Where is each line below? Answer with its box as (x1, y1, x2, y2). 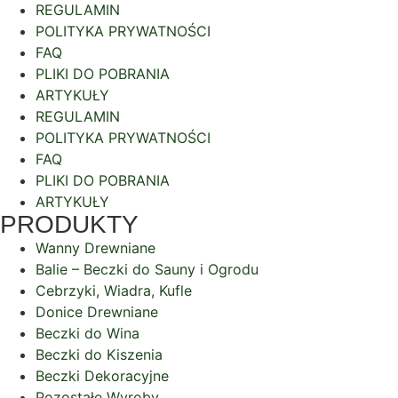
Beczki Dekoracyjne (36, 366, 169, 385)
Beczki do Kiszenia (36, 345, 163, 363)
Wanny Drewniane (36, 238, 155, 257)
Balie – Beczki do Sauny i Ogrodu (36, 259, 259, 278)
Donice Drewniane (36, 302, 158, 321)
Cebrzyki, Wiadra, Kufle (36, 281, 192, 299)
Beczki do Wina (36, 323, 139, 342)
